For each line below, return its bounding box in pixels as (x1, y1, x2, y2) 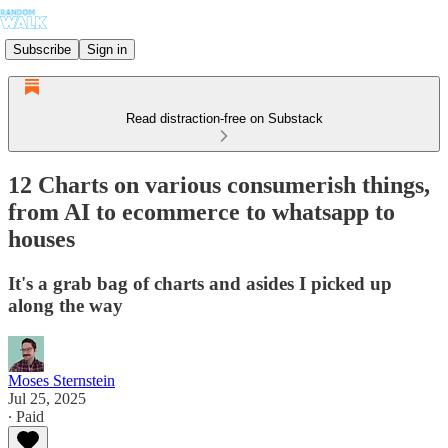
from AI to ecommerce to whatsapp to (8, 198, 395, 225)
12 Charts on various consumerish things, (8, 171, 430, 198)
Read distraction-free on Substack (125, 111, 323, 126)
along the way (8, 294, 123, 316)
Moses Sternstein (8, 371, 115, 389)
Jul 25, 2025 (8, 389, 86, 407)
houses (8, 225, 75, 252)
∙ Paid (8, 407, 44, 425)
